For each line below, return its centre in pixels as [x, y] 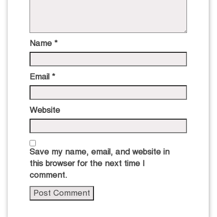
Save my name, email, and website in [100, 152]
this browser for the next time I [87, 164]
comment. [48, 175]
